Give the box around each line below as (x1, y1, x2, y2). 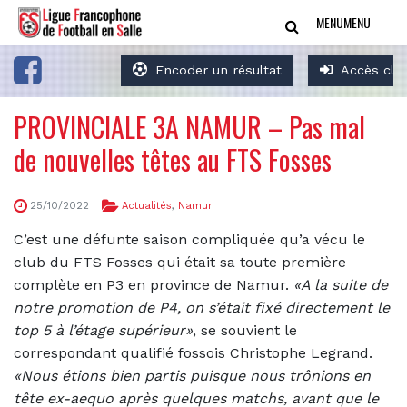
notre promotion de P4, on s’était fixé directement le (14, 298, 390, 316)
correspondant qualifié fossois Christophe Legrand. (14, 343, 372, 362)
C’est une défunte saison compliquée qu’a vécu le (14, 230, 365, 248)
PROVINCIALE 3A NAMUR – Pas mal (14, 106, 365, 147)
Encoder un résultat (155, 63, 283, 77)
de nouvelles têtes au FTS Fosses (14, 139, 332, 180)
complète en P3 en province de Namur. (14, 275, 293, 293)
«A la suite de (293, 275, 388, 293)
